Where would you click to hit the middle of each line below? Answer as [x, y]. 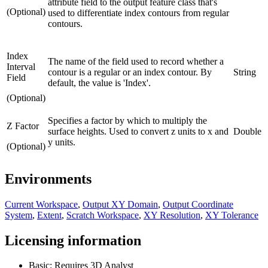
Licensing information [73, 240]
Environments [48, 179]
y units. [62, 142]
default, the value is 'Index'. [99, 83]
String [245, 72]
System [19, 215]
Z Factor [23, 126]
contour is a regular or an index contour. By [130, 72]
